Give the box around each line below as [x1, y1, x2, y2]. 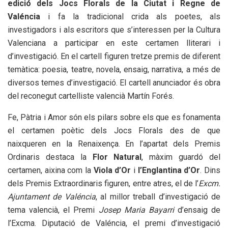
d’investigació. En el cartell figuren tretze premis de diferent [8, 51, 220, 62]
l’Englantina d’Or [135, 165, 201, 176]
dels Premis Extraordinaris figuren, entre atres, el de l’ [8, 179, 198, 189]
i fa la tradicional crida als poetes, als [40, 12, 220, 22]
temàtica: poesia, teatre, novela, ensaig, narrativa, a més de [8, 65, 220, 75]
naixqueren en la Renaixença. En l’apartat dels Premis [8, 139, 220, 149]
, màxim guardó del [141, 152, 221, 162]
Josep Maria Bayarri [98, 205, 174, 215]
